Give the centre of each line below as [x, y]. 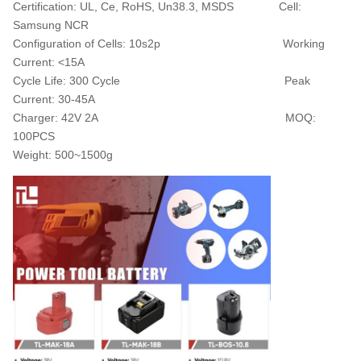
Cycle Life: [41, 80]
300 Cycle [177, 80]
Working [304, 43]
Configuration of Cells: [71, 43]
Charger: [37, 117]
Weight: [34, 154]
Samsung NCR [51, 25]
